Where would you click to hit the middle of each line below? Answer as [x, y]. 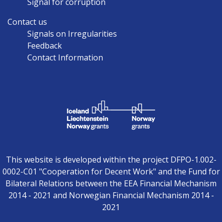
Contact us [27, 22]
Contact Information [65, 57]
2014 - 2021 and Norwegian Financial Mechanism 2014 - [111, 195]
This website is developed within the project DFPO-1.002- [111, 159]
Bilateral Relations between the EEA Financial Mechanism [111, 183]
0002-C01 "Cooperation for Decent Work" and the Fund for [111, 171]
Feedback [45, 45]
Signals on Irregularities [72, 33]
